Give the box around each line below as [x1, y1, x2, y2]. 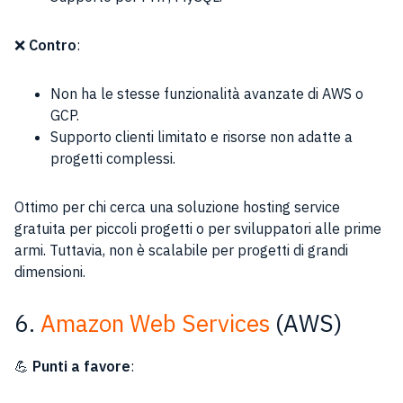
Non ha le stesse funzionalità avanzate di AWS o [50, 85, 363, 103]
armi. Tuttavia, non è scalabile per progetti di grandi [14, 241, 348, 259]
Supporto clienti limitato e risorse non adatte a [50, 128, 353, 146]
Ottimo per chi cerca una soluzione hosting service [14, 198, 340, 216]
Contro [29, 36, 76, 54]
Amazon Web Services [40, 308, 270, 338]
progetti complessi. [50, 149, 175, 167]
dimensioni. [14, 263, 85, 281]
